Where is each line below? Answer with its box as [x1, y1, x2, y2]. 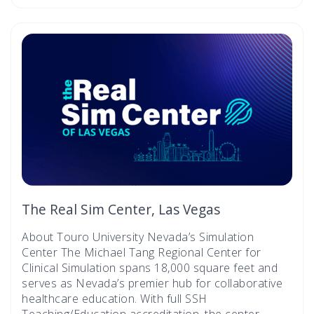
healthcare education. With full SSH [22, 290, 207, 306]
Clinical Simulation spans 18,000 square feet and [22, 259, 278, 275]
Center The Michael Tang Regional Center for [22, 244, 261, 260]
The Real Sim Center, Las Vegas [22, 199, 220, 219]
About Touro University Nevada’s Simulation [22, 228, 254, 245]
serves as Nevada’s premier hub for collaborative [22, 275, 282, 291]
